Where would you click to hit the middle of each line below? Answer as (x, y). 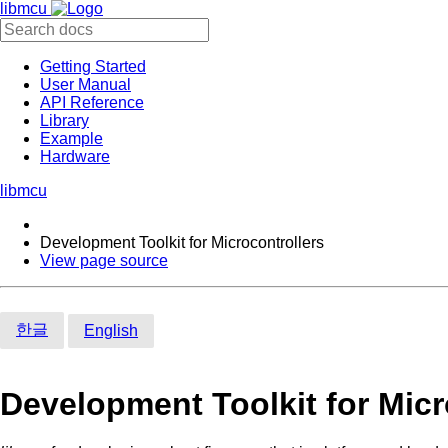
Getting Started (93, 66)
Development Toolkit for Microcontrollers (182, 242)
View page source (104, 260)
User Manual (85, 84)
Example (71, 138)
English (111, 330)
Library (64, 120)
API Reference (92, 102)
